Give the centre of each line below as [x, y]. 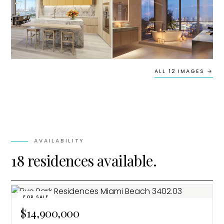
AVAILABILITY [59, 141]
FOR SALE [36, 197]
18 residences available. [84, 161]
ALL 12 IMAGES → [184, 71]
